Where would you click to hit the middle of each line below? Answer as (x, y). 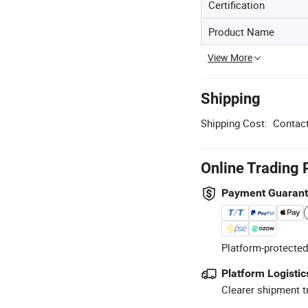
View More (230, 57)
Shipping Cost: (234, 123)
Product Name (241, 32)
